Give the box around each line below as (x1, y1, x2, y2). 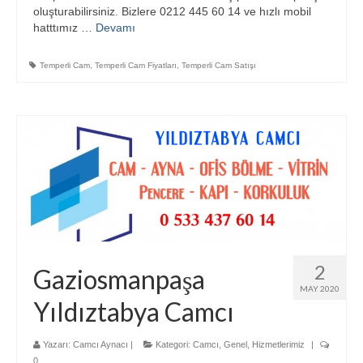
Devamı (96, 21, 135, 34)
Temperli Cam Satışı (181, 61, 256, 70)
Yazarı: (41, 340, 73, 349)
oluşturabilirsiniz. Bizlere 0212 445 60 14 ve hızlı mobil (33, 5, 311, 18)
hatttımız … (33, 21, 96, 34)
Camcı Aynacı (73, 340, 128, 349)
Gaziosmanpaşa (33, 263, 205, 295)
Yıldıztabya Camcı (33, 296, 234, 327)
